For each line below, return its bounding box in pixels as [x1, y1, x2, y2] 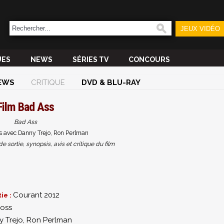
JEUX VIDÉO [180, 25, 220, 32]
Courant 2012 [13, 190, 59, 199]
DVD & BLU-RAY [81, 78, 140, 87]
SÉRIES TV [72, 55, 108, 63]
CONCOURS [128, 55, 170, 63]
